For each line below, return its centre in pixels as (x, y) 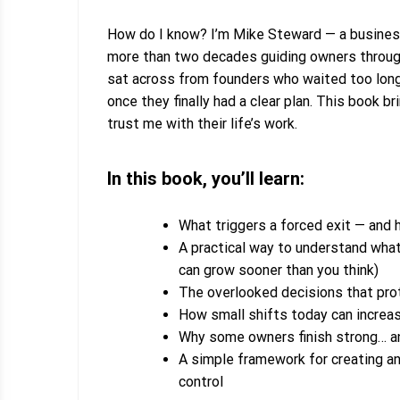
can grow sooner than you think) (279, 271)
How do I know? (157, 35)
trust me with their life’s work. (202, 124)
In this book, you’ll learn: (206, 179)
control (201, 382)
